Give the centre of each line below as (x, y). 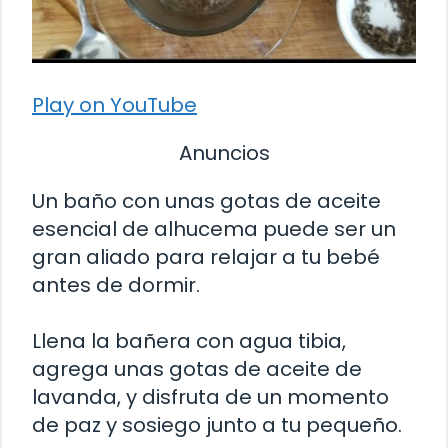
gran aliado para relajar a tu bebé (206, 257)
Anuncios (224, 153)
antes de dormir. (116, 285)
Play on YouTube (114, 105)
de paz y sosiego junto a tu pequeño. (217, 425)
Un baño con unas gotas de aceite (206, 201)
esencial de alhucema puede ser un (214, 229)
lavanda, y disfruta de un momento (210, 397)
